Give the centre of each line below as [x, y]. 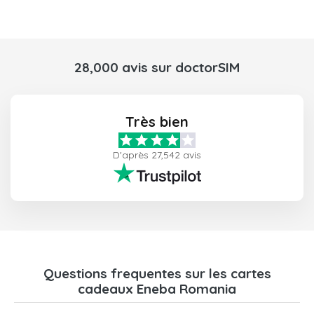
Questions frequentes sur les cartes [157, 273]
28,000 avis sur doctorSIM [157, 67]
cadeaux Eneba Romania [157, 288]
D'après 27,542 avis [157, 155]
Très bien [157, 121]
